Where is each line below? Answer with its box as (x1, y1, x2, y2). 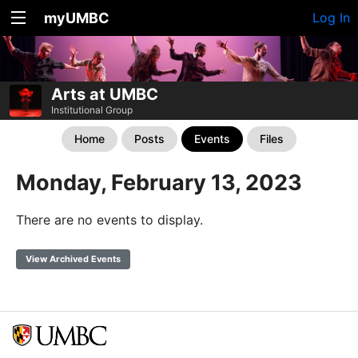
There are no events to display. (16, 212, 203, 228)
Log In (312, 10, 350, 26)
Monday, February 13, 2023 (16, 169, 302, 196)
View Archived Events (26, 253, 121, 265)
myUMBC (44, 10, 109, 26)
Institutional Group (51, 104, 133, 116)
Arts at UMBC (51, 85, 158, 104)
